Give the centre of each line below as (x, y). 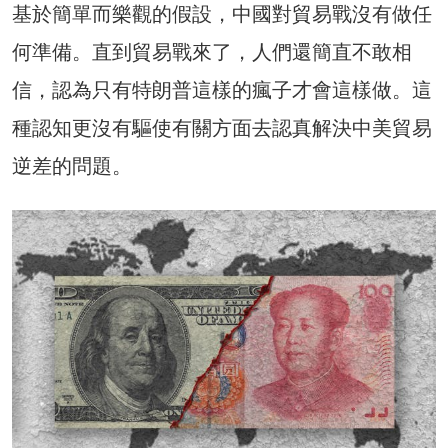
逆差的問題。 (72, 166)
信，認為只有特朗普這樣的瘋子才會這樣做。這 (222, 90)
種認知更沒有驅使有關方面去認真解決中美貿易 (222, 128)
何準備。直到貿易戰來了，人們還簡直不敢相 (212, 52)
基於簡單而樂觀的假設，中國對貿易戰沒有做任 (222, 14)
